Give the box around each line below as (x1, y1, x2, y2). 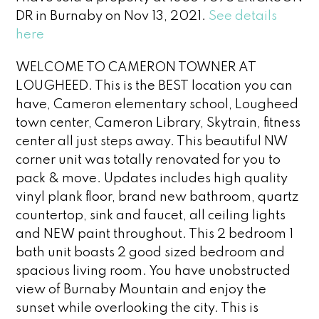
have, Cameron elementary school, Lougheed (16, 98, 299, 111)
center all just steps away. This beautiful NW (16, 135, 288, 148)
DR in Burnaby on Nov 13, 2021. (16, 10, 209, 23)
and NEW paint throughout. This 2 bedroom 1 (16, 227, 294, 241)
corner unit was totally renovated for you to (16, 153, 281, 167)
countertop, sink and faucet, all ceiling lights (16, 209, 286, 222)
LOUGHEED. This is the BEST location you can (16, 79, 293, 93)
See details (209, 10, 278, 23)
